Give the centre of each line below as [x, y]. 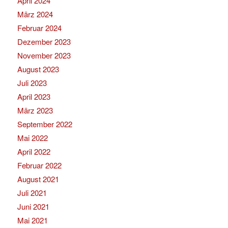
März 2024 [35, 14]
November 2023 [44, 55]
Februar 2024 [39, 28]
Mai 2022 [32, 138]
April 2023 [34, 96]
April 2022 [34, 151]
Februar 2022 [39, 165]
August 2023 [38, 69]
